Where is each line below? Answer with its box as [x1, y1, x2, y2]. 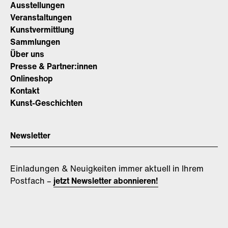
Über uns [10, 47, 44, 60]
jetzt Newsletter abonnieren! [53, 174, 158, 187]
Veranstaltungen [10, 11, 72, 23]
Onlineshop [10, 72, 53, 84]
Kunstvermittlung [10, 23, 74, 36]
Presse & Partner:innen [10, 60, 97, 72]
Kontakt [10, 84, 39, 97]
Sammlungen [10, 35, 60, 48]
